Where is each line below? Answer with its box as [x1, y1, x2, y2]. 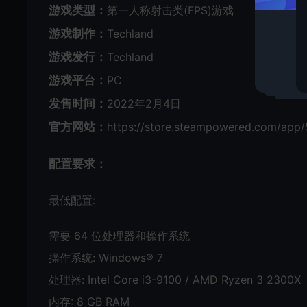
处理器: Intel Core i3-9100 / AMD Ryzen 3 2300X [49, 272, 301, 286]
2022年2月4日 [107, 96, 181, 110]
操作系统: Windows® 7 [49, 250, 163, 265]
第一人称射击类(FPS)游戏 [107, 3, 234, 17]
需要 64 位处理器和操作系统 [49, 228, 190, 243]
